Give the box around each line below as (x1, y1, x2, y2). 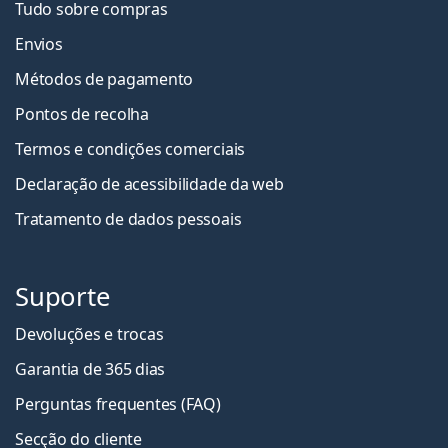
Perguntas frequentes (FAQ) (15, 392, 221, 415)
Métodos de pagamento (15, 67, 194, 90)
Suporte (15, 278, 110, 314)
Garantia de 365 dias (15, 357, 166, 380)
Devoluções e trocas (15, 322, 164, 345)
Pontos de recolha (15, 102, 149, 125)
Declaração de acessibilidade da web (15, 172, 284, 195)
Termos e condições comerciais (15, 137, 246, 160)
